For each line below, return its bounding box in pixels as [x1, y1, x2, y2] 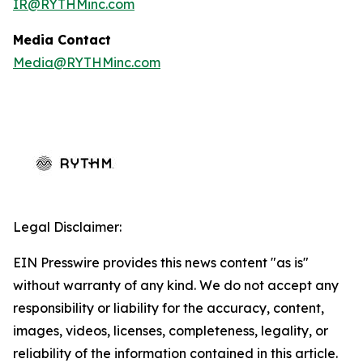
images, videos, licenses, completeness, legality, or [13, 322, 328, 339]
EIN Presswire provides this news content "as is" [13, 254, 309, 271]
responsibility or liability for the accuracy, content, [13, 300, 324, 316]
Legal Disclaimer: [13, 219, 122, 235]
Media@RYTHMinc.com [13, 54, 160, 70]
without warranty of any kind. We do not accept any [13, 277, 339, 293]
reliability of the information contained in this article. [13, 345, 338, 361]
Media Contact [13, 32, 111, 48]
